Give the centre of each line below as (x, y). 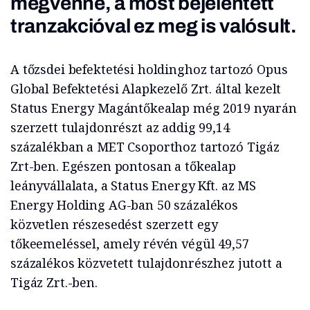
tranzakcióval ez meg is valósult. (154, 26)
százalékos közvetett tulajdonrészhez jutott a (146, 263)
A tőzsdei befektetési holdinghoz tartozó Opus (149, 70)
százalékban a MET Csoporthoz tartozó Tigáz (145, 147)
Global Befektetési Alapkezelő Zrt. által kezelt (146, 89)
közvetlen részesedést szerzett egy (115, 225)
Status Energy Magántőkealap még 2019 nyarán (154, 108)
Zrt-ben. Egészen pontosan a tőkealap (123, 166)
